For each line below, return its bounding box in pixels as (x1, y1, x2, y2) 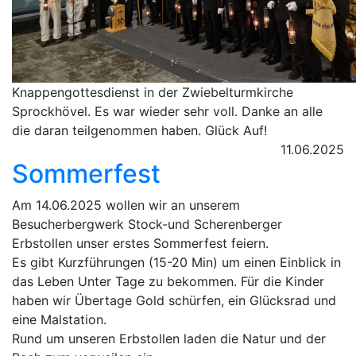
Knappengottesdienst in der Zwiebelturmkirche (12, 84, 293, 100)
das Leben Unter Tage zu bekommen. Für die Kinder (12, 273, 324, 289)
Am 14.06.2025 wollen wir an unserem (12, 197, 240, 213)
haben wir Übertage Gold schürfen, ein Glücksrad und (12, 292, 336, 308)
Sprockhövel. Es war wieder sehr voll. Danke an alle (12, 103, 323, 119)
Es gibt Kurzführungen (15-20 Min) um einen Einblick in (12, 254, 341, 270)
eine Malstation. (12, 311, 106, 327)
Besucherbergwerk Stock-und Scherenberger (12, 216, 282, 232)
